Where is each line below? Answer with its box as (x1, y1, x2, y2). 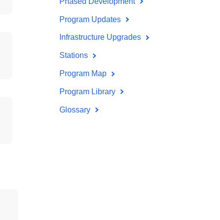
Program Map (59, 69, 109, 78)
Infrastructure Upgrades (59, 33, 143, 42)
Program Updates (59, 15, 123, 24)
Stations (59, 51, 90, 60)
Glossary (59, 105, 92, 114)
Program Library (59, 87, 117, 96)
